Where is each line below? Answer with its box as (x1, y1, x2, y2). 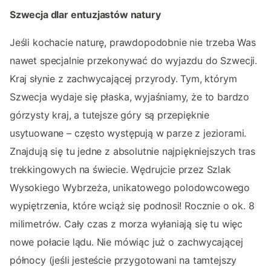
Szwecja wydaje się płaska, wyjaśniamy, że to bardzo (10, 90, 250, 103)
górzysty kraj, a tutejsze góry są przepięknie (10, 108, 210, 121)
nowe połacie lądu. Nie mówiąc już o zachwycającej (10, 235, 243, 248)
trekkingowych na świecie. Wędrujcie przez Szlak (10, 163, 231, 175)
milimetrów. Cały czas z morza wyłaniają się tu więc (10, 217, 243, 230)
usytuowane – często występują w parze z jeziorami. (10, 126, 247, 139)
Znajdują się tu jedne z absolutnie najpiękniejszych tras (10, 145, 256, 157)
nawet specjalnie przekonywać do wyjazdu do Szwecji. (10, 54, 258, 67)
